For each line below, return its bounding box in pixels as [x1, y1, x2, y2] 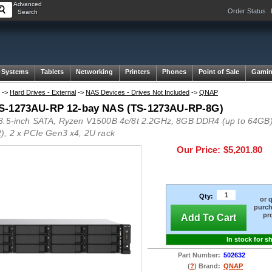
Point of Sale [199, 68, 239, 75]
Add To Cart [181, 212, 236, 223]
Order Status [228, 7, 266, 15]
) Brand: [194, 262, 220, 270]
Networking [76, 68, 113, 75]
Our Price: [177, 145, 220, 155]
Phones [162, 68, 186, 75]
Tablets [41, 68, 64, 75]
